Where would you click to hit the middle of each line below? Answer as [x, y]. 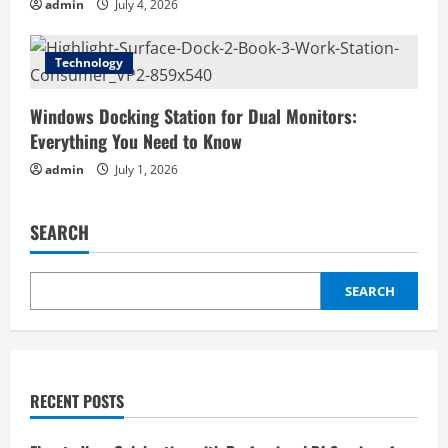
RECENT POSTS [77, 400]
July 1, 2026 [145, 169]
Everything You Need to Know [136, 140]
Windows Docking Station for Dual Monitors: [193, 115]
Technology [89, 62]
